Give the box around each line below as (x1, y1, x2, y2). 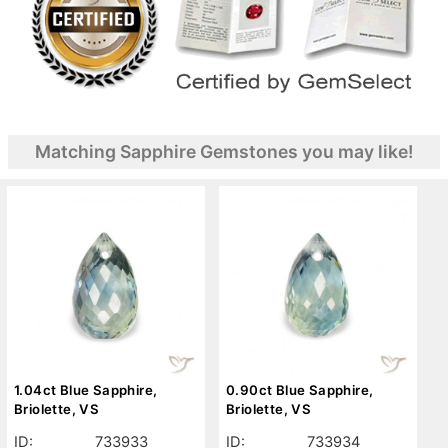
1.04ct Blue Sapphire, (14, 382, 158, 399)
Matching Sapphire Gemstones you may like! (35, 141, 413, 163)
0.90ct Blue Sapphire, (226, 382, 374, 399)
